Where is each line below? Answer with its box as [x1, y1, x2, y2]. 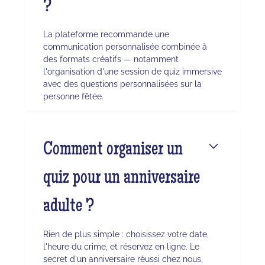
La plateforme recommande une [43, 29, 169, 40]
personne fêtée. [43, 91, 104, 102]
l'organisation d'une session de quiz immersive [43, 66, 222, 77]
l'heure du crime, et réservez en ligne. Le [43, 241, 199, 252]
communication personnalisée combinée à [43, 41, 207, 52]
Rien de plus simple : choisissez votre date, [43, 229, 209, 240]
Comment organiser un [43, 141, 183, 161]
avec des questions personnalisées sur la [43, 79, 202, 89]
